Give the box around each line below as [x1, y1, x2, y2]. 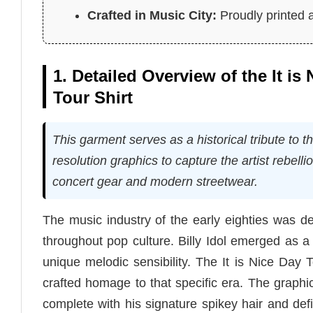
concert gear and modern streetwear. [52, 174, 258, 189]
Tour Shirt [53, 87, 133, 107]
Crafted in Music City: [87, 8, 217, 22]
